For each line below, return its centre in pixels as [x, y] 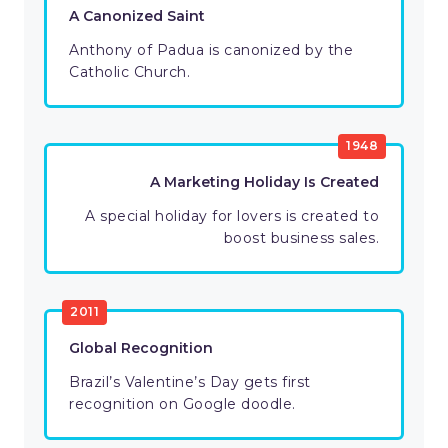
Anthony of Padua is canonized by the [211, 50]
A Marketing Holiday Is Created [264, 182]
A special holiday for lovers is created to [232, 216]
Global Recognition [141, 348]
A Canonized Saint [137, 16]
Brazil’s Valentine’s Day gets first [190, 382]
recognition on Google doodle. [182, 404]
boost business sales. [301, 238]
